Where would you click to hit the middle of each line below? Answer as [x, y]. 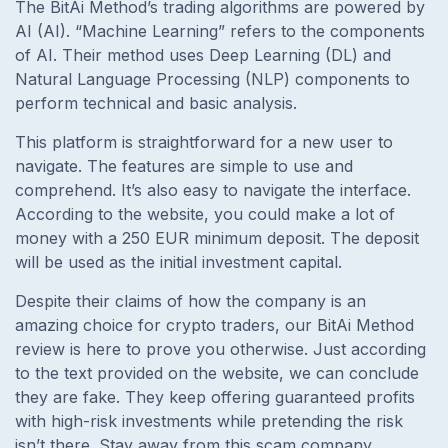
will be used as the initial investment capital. [181, 261]
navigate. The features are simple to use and [184, 165]
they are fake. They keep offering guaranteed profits [215, 396]
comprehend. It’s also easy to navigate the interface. [213, 189]
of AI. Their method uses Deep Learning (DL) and [203, 54]
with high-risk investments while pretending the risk [209, 420]
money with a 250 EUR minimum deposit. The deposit [217, 237]
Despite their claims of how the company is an [190, 300]
